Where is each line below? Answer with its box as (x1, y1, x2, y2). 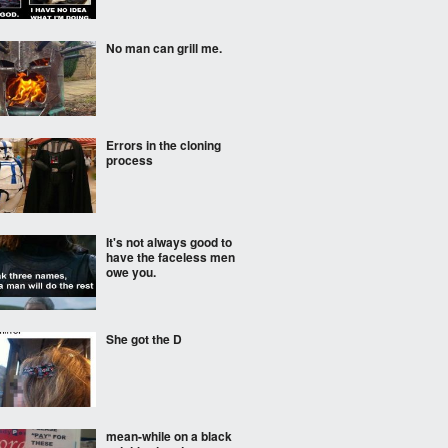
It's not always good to (106, 233, 232, 251)
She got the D (106, 330, 182, 348)
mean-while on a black (106, 427, 232, 445)
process (106, 151, 153, 169)
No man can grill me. (106, 39, 222, 57)
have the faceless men (106, 248, 235, 266)
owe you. (106, 263, 156, 281)
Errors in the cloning (106, 136, 221, 154)
